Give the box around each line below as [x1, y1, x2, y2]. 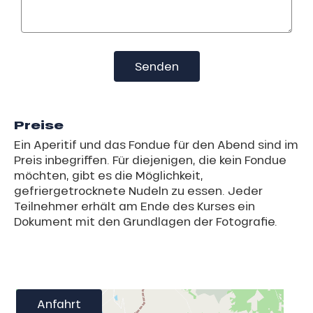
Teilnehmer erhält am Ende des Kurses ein [14, 198, 255, 213]
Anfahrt [37, 296, 81, 311]
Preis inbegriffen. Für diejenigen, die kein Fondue [14, 152, 286, 167]
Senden [134, 58, 179, 73]
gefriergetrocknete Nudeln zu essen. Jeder [14, 182, 263, 198]
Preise [14, 116, 64, 133]
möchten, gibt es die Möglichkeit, [14, 167, 203, 182]
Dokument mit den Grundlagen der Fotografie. [14, 213, 277, 228]
